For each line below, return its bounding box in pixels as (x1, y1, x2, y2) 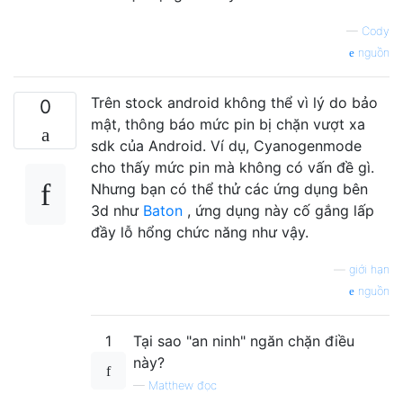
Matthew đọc (148, 378, 217, 392)
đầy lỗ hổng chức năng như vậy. (91, 222, 309, 241)
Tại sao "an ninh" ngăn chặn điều (133, 331, 354, 350)
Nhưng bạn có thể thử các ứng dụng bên (91, 179, 368, 198)
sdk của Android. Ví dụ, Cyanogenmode (91, 136, 362, 155)
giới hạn (349, 262, 390, 276)
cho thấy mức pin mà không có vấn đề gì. (91, 157, 374, 176)
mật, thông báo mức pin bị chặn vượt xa (91, 114, 365, 133)
